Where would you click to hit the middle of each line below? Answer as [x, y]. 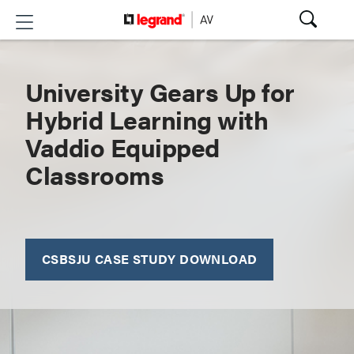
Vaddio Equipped [122, 147]
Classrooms [94, 174]
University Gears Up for [160, 91]
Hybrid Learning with [147, 119]
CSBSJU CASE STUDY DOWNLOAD [150, 259]
